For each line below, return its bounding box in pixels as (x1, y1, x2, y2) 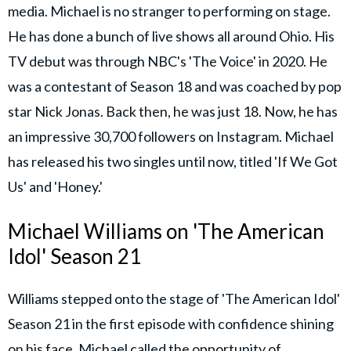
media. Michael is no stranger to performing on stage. (8, 2, 331, 20)
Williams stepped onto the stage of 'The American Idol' (8, 289, 340, 307)
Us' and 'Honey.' (8, 178, 105, 196)
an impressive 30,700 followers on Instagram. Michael (8, 128, 334, 146)
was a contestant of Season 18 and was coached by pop (8, 78, 342, 96)
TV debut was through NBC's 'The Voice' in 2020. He (8, 52, 327, 71)
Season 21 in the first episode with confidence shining (8, 314, 334, 332)
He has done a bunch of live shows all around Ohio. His (8, 27, 335, 45)
